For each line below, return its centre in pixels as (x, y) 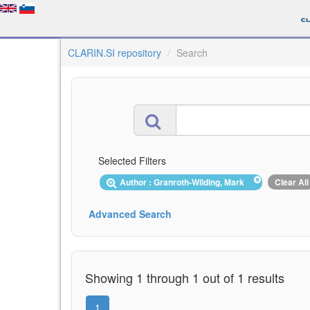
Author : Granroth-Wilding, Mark (184, 182)
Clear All (292, 182)
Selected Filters (132, 161)
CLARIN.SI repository (115, 53)
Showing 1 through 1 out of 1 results (185, 277)
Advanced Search (130, 213)
